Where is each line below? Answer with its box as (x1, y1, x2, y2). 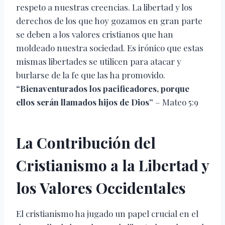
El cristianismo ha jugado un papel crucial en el (16, 208, 198, 219)
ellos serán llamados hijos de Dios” (16, 96, 153, 108)
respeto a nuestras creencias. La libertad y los (16, 2, 192, 13)
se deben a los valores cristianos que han (16, 29, 173, 40)
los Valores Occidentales (16, 178, 186, 198)
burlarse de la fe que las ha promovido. (16, 69, 165, 81)
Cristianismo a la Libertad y (16, 155, 209, 176)
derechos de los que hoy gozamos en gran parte (16, 15, 202, 27)
